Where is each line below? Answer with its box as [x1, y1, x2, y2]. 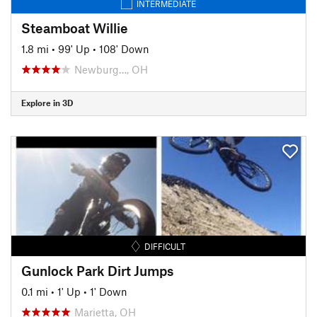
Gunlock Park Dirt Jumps [21, 262, 173, 279]
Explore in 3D [21, 98, 73, 108]
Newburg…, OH [74, 62, 148, 76]
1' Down [90, 284, 127, 298]
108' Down [99, 42, 149, 55]
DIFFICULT [144, 241, 186, 251]
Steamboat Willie [21, 19, 128, 36]
